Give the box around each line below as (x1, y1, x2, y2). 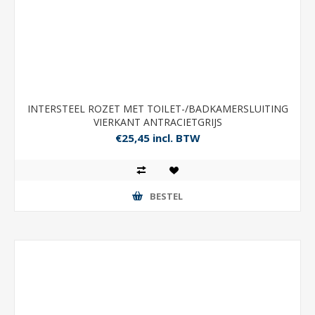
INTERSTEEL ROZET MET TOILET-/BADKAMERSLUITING (27, 102, 288, 115)
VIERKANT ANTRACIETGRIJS (93, 115, 222, 129)
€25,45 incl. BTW (115, 131, 200, 146)
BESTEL (150, 189, 183, 202)
